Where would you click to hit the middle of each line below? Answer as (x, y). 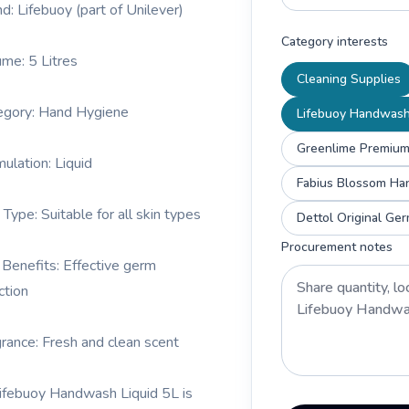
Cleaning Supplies (349, 79)
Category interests (335, 42)
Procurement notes (337, 247)
